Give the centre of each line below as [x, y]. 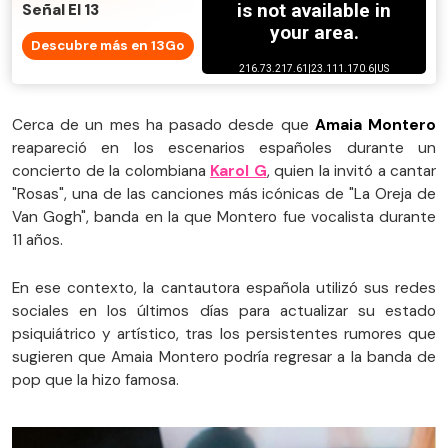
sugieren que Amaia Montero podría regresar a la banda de [224, 357]
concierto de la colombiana [111, 171]
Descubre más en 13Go [107, 46]
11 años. [37, 240]
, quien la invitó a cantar [351, 171]
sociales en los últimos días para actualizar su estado [224, 311]
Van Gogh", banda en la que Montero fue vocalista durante [224, 217]
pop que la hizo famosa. [95, 380]
